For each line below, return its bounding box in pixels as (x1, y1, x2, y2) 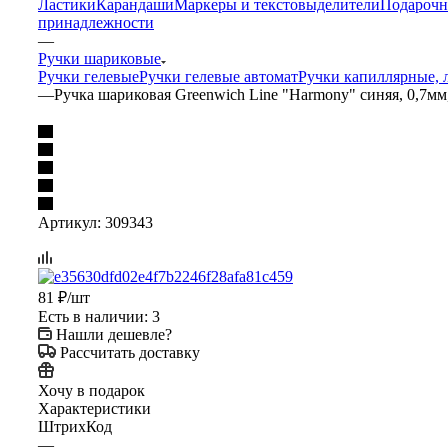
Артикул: (38, 213, 101, 231)
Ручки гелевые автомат (139, 67, 298, 85)
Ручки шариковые (38, 49, 161, 67)
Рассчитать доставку (60, 343, 200, 361)
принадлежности (38, 13, 154, 31)
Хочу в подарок (38, 381, 145, 399)
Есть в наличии (38, 307, 144, 325)
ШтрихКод (38, 417, 112, 435)
